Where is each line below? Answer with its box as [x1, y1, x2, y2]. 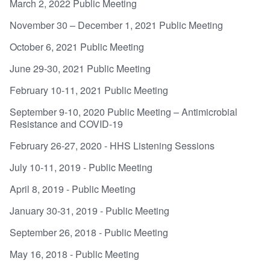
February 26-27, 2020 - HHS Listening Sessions [10, 138, 215, 152]
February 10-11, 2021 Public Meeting [10, 83, 168, 97]
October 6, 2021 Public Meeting [10, 39, 144, 54]
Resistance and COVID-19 [10, 116, 123, 131]
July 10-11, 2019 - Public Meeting [10, 160, 152, 174]
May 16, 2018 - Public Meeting [10, 246, 139, 261]
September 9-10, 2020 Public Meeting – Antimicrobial [10, 104, 237, 119]
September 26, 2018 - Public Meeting [10, 225, 168, 239]
